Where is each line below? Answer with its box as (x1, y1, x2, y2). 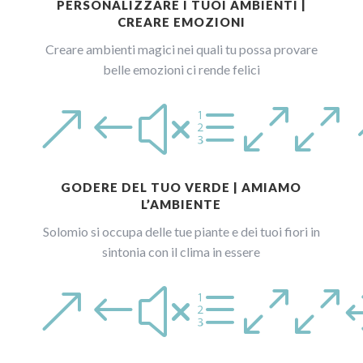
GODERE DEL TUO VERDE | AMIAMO (61, 179, 302, 194)
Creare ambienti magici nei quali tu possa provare (45, 41, 318, 57)
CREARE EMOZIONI (117, 14, 246, 29)
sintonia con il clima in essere (102, 243, 261, 259)
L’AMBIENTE (141, 196, 222, 211)
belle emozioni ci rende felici (102, 61, 260, 77)
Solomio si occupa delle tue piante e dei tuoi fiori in (42, 223, 320, 239)
